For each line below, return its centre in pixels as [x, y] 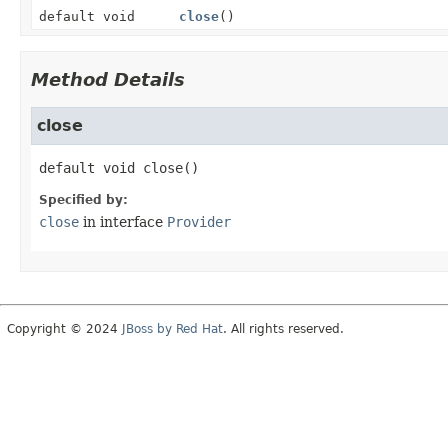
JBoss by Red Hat [172, 328]
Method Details [108, 79]
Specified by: [83, 199]
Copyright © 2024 [64, 328]
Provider [199, 221]
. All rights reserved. [283, 328]
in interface [123, 221]
